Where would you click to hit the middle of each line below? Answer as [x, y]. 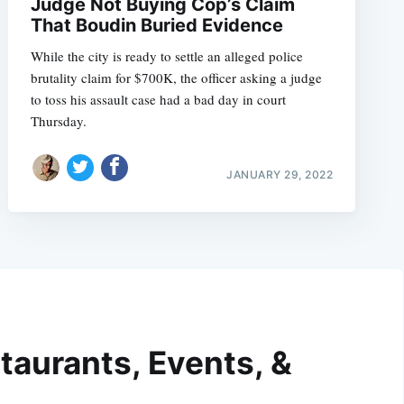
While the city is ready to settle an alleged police [166, 56]
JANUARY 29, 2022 [280, 174]
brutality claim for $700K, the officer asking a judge [176, 78]
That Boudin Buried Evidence [156, 26]
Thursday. [58, 121]
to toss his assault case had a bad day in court [158, 100]
